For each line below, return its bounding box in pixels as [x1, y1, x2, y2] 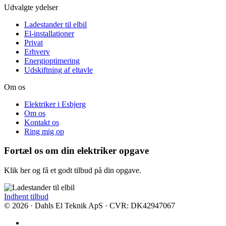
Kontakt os [24, 118, 59, 127]
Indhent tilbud [4, 192, 48, 201]
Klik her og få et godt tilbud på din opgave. [4, 166, 141, 175]
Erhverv [24, 47, 50, 56]
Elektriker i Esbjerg [24, 99, 86, 108]
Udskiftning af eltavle [24, 65, 93, 74]
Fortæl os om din [4, 145, 77, 156]
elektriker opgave [77, 145, 149, 156]
